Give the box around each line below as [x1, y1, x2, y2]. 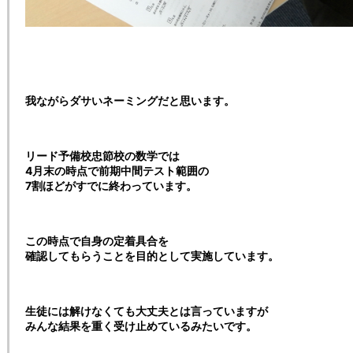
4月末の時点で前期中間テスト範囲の [25, 163, 209, 177]
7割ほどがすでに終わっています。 [25, 178, 197, 192]
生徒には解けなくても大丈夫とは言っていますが [25, 303, 268, 318]
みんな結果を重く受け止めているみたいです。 [25, 318, 257, 333]
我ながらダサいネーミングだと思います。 [25, 93, 235, 107]
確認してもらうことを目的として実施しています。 [25, 248, 279, 262]
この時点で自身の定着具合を [25, 233, 169, 247]
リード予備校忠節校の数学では [25, 148, 180, 162]
